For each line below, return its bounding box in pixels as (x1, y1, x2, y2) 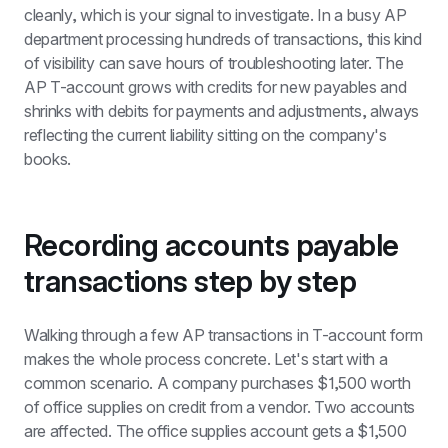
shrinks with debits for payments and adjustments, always (24, 101, 420, 121)
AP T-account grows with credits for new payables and (24, 77, 407, 97)
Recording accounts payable (24, 227, 399, 263)
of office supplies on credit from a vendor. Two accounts (24, 397, 416, 417)
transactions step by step (24, 263, 356, 299)
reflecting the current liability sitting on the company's (24, 125, 387, 145)
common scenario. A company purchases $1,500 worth (24, 373, 411, 393)
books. (24, 149, 72, 169)
